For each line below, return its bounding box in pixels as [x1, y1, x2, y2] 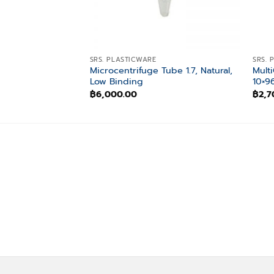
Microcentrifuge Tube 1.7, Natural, [89, 64, 232, 78]
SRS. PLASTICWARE [89, 54, 157, 65]
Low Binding [89, 75, 143, 89]
